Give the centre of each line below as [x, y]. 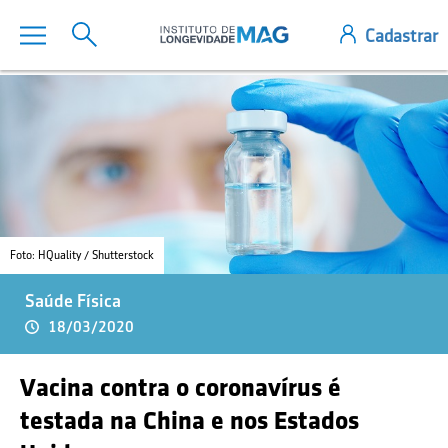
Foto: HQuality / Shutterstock [82, 255]
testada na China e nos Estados [189, 420]
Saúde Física [73, 301]
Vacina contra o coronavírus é [180, 387]
